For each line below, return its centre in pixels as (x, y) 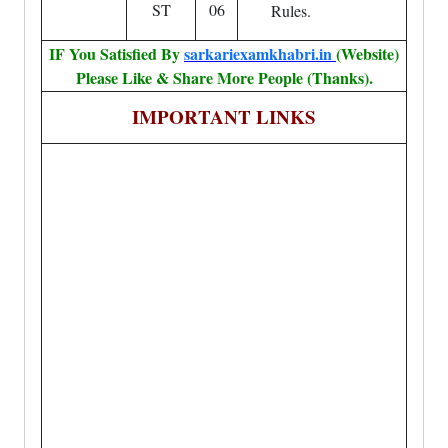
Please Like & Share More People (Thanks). (224, 77)
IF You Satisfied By (116, 53)
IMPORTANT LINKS (224, 116)
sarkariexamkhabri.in (258, 53)
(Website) (367, 53)
